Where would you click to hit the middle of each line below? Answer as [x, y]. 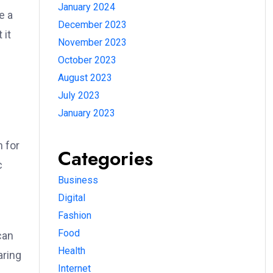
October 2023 [87, 60]
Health [72, 251]
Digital [72, 198]
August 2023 [85, 78]
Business [78, 180]
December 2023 [92, 25]
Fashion [75, 215]
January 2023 [87, 113]
